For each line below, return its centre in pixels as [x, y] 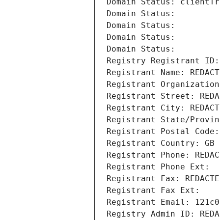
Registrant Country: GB [161, 143]
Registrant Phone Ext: [158, 167]
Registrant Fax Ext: [153, 191]
